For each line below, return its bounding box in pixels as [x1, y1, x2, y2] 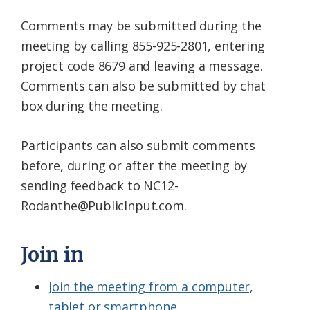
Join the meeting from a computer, [48, 278, 254, 295]
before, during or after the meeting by [21, 157, 248, 174]
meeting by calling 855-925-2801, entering [21, 37, 265, 55]
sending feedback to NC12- [21, 177, 179, 194]
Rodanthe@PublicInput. [21, 197, 159, 215]
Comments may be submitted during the [21, 17, 262, 35]
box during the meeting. [21, 98, 163, 115]
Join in [21, 242, 84, 268]
